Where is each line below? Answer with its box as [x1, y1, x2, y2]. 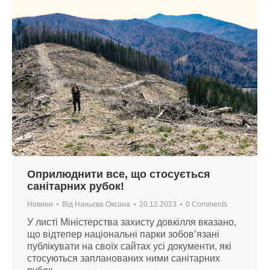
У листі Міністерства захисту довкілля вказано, [27, 216, 236, 227]
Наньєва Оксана [75, 199, 130, 209]
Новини [27, 199, 53, 209]
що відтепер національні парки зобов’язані [27, 228, 219, 239]
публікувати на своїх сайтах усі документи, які [27, 240, 231, 251]
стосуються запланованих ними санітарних [27, 253, 220, 263]
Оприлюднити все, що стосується [27, 168, 210, 180]
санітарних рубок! [27, 180, 124, 192]
